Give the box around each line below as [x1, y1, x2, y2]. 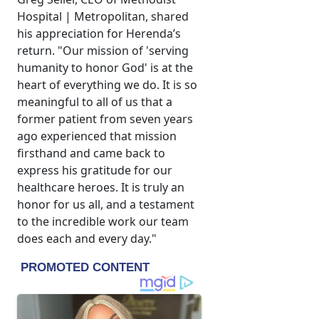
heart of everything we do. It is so [17, 77, 197, 93]
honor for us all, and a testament [17, 197, 194, 213]
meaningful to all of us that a [17, 94, 172, 110]
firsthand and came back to [17, 145, 165, 162]
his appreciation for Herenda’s [17, 26, 181, 42]
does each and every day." [17, 231, 157, 247]
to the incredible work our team [17, 214, 189, 230]
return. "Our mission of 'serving [17, 43, 189, 59]
